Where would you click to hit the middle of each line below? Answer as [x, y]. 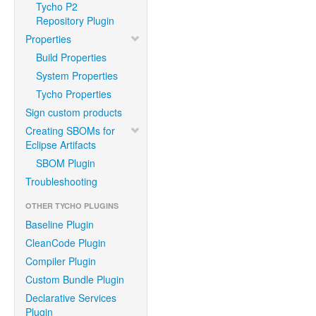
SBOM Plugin [66, 163]
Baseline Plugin [60, 224]
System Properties [77, 75]
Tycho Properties [74, 94]
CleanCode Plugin [66, 243]
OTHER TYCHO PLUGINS [72, 206]
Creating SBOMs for [70, 130]
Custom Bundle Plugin [75, 279]
